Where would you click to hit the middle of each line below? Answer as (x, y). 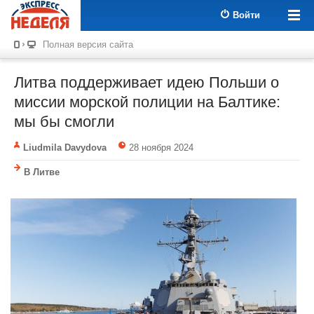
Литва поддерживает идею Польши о (146, 82)
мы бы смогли (64, 122)
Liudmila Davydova (65, 148)
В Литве (42, 172)
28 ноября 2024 (161, 148)
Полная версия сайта (88, 45)
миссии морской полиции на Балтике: (147, 102)
